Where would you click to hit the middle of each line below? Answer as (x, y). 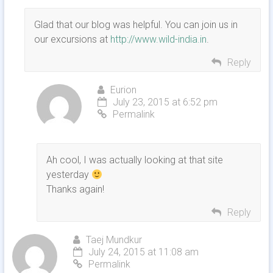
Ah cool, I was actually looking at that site (134, 160)
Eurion (123, 90)
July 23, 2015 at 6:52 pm (165, 102)
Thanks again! (75, 190)
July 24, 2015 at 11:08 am (143, 252)
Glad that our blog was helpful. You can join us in (136, 25)
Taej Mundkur (114, 240)
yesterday (69, 175)
